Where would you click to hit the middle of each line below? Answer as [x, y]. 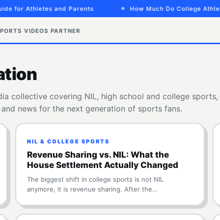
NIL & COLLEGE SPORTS [68, 141]
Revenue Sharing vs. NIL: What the [98, 155]
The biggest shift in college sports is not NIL [95, 179]
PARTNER [66, 31]
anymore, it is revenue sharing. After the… [92, 189]
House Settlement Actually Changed [102, 165]
